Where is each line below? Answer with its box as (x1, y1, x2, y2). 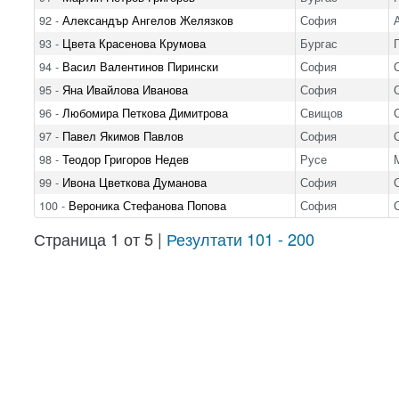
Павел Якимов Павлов (61, 127, 183, 144)
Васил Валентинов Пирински (61, 58, 218, 75)
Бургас (299, 35, 338, 52)
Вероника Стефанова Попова (68, 197, 226, 214)
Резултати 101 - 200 (166, 226, 314, 250)
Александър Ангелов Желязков (61, 12, 233, 28)
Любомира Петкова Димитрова (61, 104, 228, 121)
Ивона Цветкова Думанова (61, 174, 207, 191)
